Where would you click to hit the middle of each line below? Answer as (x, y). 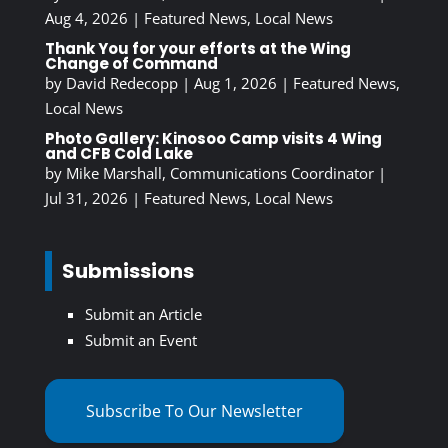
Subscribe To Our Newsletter (194, 411)
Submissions (127, 271)
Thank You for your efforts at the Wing (197, 49)
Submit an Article (143, 314)
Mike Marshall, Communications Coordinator (219, 173)
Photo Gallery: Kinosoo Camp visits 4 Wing (213, 139)
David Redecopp (121, 83)
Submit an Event (140, 340)
